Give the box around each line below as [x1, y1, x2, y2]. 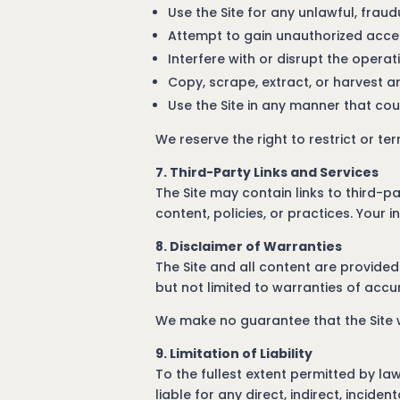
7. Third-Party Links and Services [155, 163, 379, 181]
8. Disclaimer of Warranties [155, 237, 343, 255]
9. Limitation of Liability [155, 345, 313, 362]
